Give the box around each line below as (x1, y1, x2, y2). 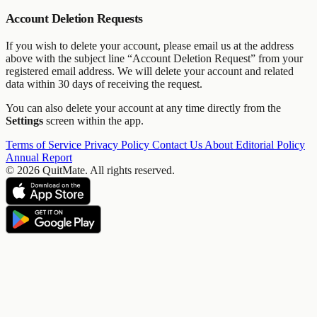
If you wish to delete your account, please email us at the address (6, 39, 294, 52)
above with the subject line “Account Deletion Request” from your (6, 52, 303, 64)
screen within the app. (43, 114, 144, 127)
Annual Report (6, 151, 72, 163)
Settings (6, 114, 43, 127)
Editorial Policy (236, 138, 305, 151)
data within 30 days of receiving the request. (6, 77, 202, 90)
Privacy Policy (84, 138, 152, 151)
